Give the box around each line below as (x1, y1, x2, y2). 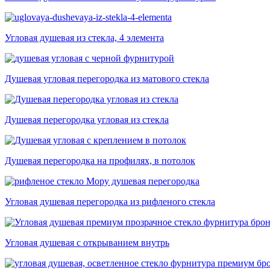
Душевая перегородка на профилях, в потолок (5, 155, 195, 166)
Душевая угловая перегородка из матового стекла (5, 74, 209, 84)
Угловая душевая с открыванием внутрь (5, 237, 169, 248)
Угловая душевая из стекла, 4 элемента (5, 33, 164, 43)
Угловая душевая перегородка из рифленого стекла (5, 196, 215, 207)
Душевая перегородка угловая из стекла (5, 115, 169, 125)
